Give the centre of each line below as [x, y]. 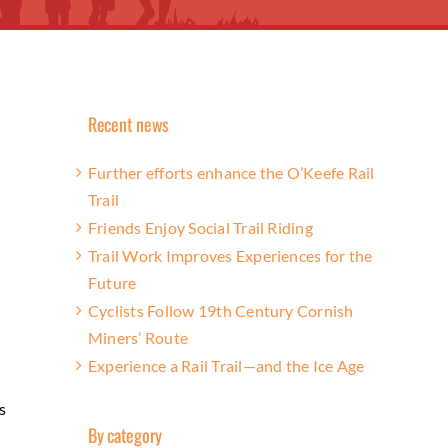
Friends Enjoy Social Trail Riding [200, 227]
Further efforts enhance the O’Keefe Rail [231, 172]
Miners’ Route [138, 337]
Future [112, 282]
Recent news [129, 123]
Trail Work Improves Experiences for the [230, 255]
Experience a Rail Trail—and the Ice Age [226, 365]
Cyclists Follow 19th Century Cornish [221, 310]
